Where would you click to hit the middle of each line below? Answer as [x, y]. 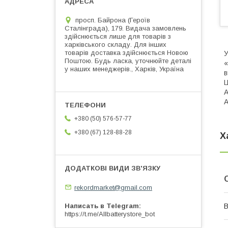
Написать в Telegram [102, 206]
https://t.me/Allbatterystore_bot [110, 214]
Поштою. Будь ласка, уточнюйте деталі [128, 61]
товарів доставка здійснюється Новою [126, 52]
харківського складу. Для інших [116, 44]
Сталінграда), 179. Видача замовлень [125, 28]
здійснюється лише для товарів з [118, 36]
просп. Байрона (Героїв [113, 20]
